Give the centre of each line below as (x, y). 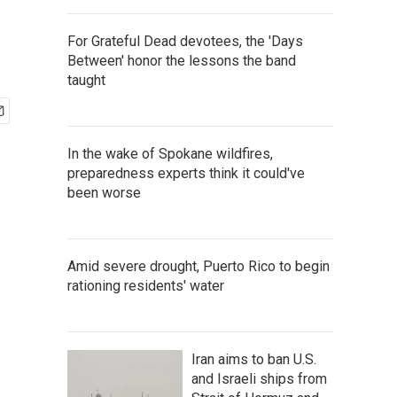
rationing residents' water (146, 286)
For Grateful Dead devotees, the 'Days (185, 41)
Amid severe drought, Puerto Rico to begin (198, 266)
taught (86, 80)
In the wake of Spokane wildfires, (170, 154)
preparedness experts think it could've (186, 173)
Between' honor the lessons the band (182, 61)
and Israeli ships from (259, 379)
